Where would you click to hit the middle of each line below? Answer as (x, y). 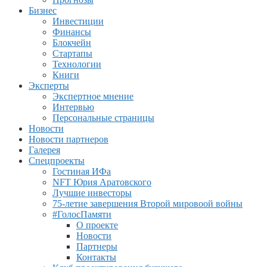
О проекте (97, 225)
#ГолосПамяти (82, 214)
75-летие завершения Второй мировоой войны (148, 203)
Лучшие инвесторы (92, 193)
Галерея (44, 150)
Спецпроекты (57, 160)
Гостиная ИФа (82, 171)
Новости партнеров (69, 139)
